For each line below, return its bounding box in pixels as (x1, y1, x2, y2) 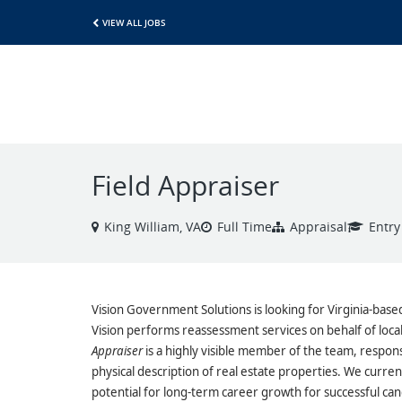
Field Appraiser (92, 167, 279, 204)
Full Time (217, 218, 272, 235)
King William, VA (104, 218, 201, 235)
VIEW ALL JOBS (102, 15, 166, 29)
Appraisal (290, 218, 347, 235)
